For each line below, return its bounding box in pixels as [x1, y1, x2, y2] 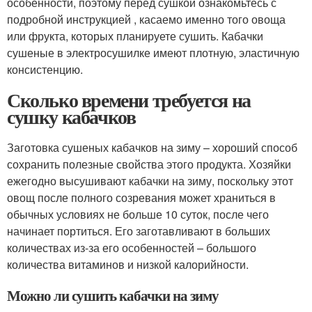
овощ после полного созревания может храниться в [7, 189, 276, 206]
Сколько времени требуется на [7, 86, 251, 115]
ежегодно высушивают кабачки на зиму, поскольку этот [7, 173, 293, 189]
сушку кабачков [7, 102, 136, 132]
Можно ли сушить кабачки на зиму [7, 285, 219, 306]
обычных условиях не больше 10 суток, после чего [7, 206, 269, 223]
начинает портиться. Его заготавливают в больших [7, 223, 270, 240]
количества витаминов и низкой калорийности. [7, 256, 249, 273]
